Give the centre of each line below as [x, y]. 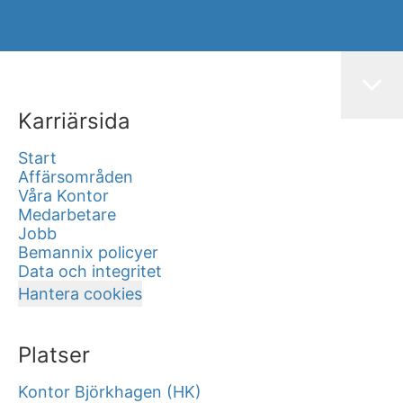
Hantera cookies [80, 293]
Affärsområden [76, 176]
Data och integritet [90, 271]
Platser [54, 354]
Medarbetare [67, 214]
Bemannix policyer [88, 252]
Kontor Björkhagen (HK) [110, 391]
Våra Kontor [63, 195]
